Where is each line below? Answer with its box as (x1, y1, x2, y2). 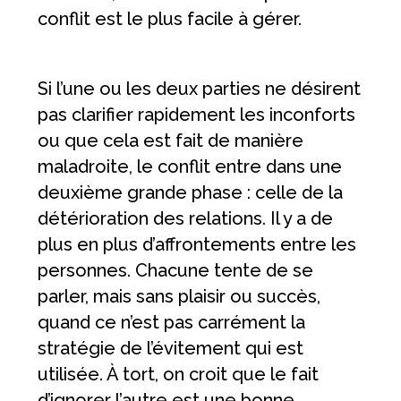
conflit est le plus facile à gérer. (38, 8, 303, 30)
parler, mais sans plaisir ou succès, (38, 286, 321, 308)
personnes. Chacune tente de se (38, 260, 314, 282)
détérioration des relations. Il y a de (38, 208, 334, 230)
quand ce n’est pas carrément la (38, 311, 306, 334)
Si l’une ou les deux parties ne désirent (38, 78, 362, 100)
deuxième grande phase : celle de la (38, 182, 344, 204)
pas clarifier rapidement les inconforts (38, 104, 356, 126)
